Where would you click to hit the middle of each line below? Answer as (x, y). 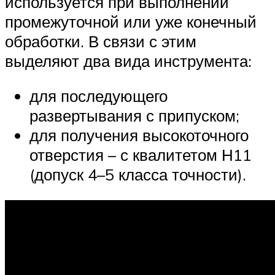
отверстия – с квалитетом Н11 (141, 155)
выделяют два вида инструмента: (128, 60)
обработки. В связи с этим (101, 41)
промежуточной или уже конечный (131, 21)
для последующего (99, 96)
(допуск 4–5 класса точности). (138, 175)
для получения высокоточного (139, 135)
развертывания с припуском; (134, 116)
